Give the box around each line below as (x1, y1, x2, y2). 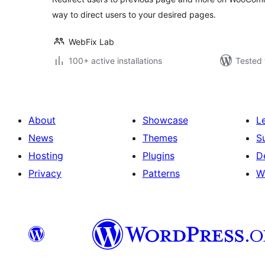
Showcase (142, 114, 188, 126)
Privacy (28, 167, 62, 179)
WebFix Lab (69, 37, 114, 47)
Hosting (28, 150, 63, 161)
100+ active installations (69, 56, 162, 66)
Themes (142, 132, 177, 144)
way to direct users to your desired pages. (52, 9, 216, 20)
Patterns (142, 167, 180, 179)
